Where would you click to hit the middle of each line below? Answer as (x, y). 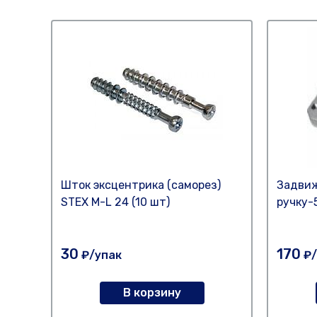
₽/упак (100, 255)
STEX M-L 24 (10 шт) (115, 202)
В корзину (152, 293)
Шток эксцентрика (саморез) (141, 185)
